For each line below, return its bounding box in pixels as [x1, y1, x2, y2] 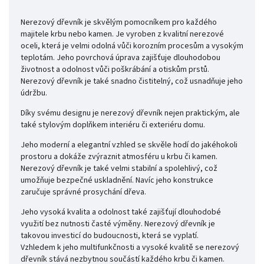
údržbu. [21, 87, 47, 100]
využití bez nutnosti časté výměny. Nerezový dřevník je [21, 218, 215, 230]
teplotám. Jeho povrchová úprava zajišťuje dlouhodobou [21, 52, 220, 64]
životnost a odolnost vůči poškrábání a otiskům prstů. [21, 64, 209, 76]
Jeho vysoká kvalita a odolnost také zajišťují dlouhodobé [21, 206, 221, 219]
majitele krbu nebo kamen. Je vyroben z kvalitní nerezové [21, 28, 224, 41]
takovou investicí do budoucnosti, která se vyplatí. [21, 230, 199, 242]
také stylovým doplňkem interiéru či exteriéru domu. [21, 119, 205, 131]
